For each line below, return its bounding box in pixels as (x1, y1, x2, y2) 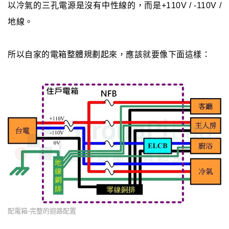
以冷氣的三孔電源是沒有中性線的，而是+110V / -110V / (8, 1, 221, 10)
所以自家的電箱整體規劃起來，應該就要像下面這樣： (8, 50, 210, 59)
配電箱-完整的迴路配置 (8, 207, 76, 215)
